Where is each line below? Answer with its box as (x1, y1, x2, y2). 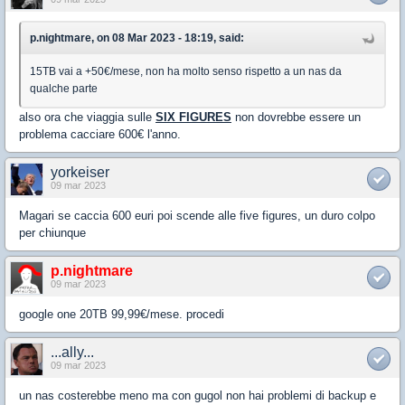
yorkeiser (51, 164, 109, 180)
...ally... (51, 344, 94, 360)
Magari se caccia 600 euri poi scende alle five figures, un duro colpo (19, 208, 375, 222)
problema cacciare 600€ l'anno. (19, 127, 181, 141)
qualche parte (30, 81, 98, 95)
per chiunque (19, 225, 86, 240)
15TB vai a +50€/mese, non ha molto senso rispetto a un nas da (30, 64, 342, 78)
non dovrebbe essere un (231, 109, 361, 124)
